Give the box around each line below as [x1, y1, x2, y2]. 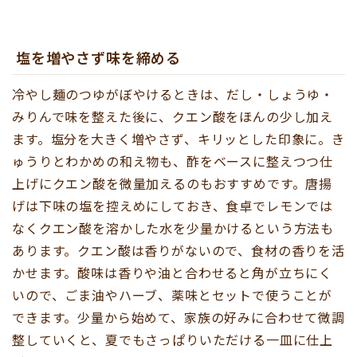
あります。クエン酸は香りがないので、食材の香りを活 [12, 241, 345, 261]
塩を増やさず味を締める [12, 47, 182, 69]
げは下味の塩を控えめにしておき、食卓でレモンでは [12, 196, 334, 216]
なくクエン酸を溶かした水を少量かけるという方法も [12, 218, 335, 238]
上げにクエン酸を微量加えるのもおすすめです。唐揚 [12, 174, 333, 194]
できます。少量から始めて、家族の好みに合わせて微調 [12, 308, 345, 328]
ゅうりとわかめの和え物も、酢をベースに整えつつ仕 [12, 151, 334, 171]
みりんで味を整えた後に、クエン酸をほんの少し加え [12, 107, 334, 127]
